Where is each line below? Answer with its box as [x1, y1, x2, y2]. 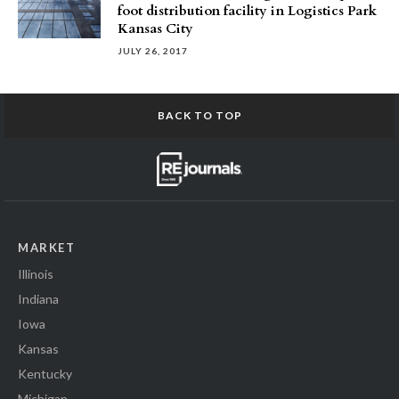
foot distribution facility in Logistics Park [118, 2, 377, 20]
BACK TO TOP [157, 109, 242, 122]
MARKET [18, 240, 75, 256]
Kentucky [18, 366, 72, 382]
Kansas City [118, 20, 193, 37]
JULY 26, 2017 [118, 45, 188, 56]
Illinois [18, 266, 53, 282]
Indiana [18, 291, 59, 307]
